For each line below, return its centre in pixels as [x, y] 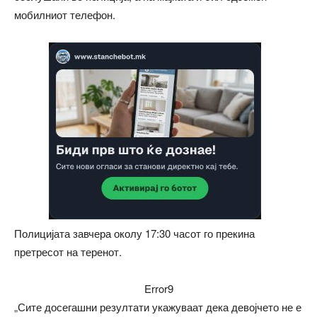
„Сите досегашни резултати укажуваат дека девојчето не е [158, 306]
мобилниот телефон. [65, 14]
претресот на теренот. [68, 251]
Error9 [158, 288]
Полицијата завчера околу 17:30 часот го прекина [134, 233]
